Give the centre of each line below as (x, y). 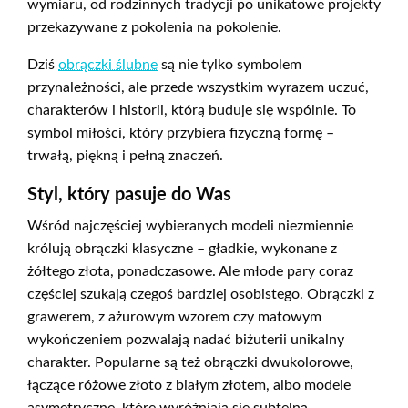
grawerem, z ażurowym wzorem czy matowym (174, 317)
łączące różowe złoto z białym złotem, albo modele (189, 386)
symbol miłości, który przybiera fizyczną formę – (181, 133)
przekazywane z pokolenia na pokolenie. (154, 28)
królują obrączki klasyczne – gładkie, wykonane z (182, 249)
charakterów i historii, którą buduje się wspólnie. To (192, 111)
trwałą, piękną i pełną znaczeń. (125, 156)
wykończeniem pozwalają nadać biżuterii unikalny (186, 340)
